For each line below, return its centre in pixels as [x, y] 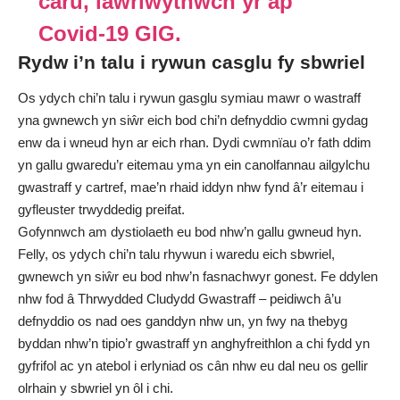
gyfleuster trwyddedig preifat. [101, 209]
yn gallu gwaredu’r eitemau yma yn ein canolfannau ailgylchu [194, 164]
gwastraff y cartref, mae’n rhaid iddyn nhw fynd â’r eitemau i [191, 187]
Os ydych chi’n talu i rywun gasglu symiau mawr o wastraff [189, 97]
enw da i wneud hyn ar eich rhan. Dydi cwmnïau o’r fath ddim [195, 142]
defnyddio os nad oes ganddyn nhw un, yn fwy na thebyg [183, 321]
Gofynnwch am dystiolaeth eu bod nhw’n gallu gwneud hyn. [190, 231]
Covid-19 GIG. [109, 34]
